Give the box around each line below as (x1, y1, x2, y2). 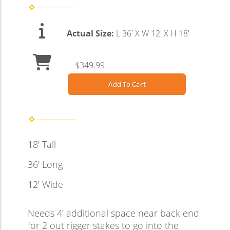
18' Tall (28, 138, 56, 151)
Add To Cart (108, 80, 146, 89)
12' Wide (28, 178, 63, 191)
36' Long (28, 158, 63, 171)
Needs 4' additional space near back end (28, 207, 199, 220)
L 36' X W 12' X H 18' (116, 28, 189, 40)
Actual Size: (67, 28, 116, 40)
